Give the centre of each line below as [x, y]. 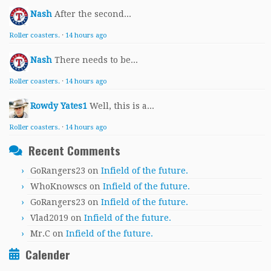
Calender [48, 254]
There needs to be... [96, 60]
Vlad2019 [49, 217]
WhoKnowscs [59, 186]
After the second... [93, 14]
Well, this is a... [122, 106]
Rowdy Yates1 [59, 106]
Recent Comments [74, 150]
